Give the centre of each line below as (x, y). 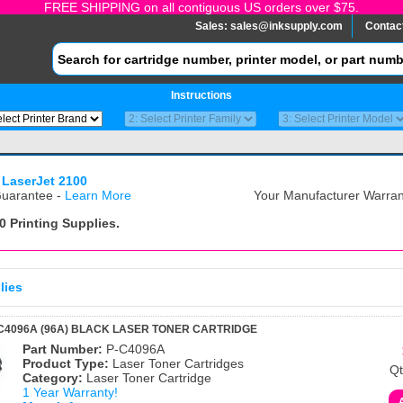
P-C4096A (134, 349)
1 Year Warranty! (70, 392)
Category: (53, 378)
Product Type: (66, 363)
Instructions (201, 95)
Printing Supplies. (63, 223)
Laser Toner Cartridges (176, 363)
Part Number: (63, 349)
